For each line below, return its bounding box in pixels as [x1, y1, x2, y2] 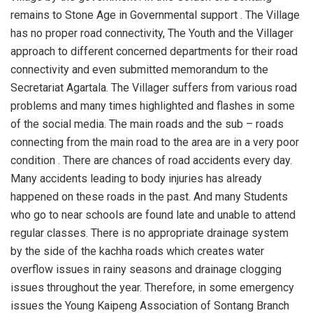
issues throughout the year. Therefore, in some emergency [10, 281, 294, 295]
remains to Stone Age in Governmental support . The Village [10, 8, 300, 22]
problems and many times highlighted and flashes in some [10, 99, 295, 113]
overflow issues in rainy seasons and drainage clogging [10, 263, 282, 277]
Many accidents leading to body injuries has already [10, 172, 262, 186]
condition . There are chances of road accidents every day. [10, 154, 292, 168]
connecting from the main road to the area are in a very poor [10, 136, 299, 150]
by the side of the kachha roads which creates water [10, 245, 264, 259]
